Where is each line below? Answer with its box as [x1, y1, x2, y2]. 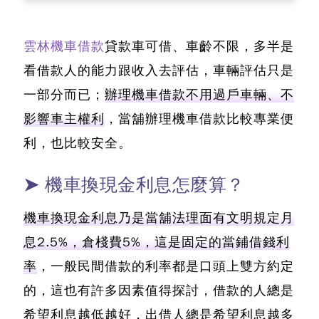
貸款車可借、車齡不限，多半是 [105, 38, 294, 55]
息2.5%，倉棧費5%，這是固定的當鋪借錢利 [23, 234, 290, 251]
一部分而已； [23, 87, 105, 103]
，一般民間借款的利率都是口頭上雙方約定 [37, 258, 294, 275]
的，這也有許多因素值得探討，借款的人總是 [23, 283, 294, 299]
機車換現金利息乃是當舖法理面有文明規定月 [23, 210, 294, 226]
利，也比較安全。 [23, 135, 132, 152]
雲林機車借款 [23, 38, 105, 55]
